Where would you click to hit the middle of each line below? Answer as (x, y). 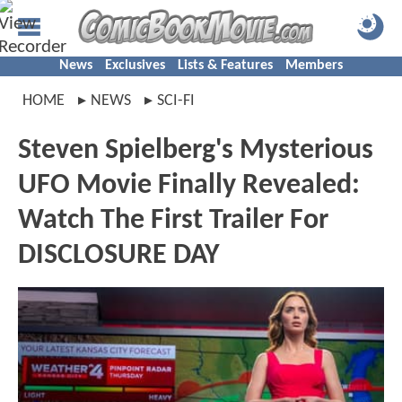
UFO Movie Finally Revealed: (189, 186)
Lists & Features (225, 66)
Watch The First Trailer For (173, 221)
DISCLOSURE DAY (119, 256)
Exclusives (135, 66)
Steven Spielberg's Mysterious (196, 151)
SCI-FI (176, 101)
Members (314, 66)
